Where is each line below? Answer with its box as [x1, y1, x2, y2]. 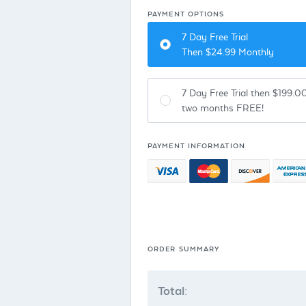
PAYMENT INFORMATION [148, 139, 245, 151]
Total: [158, 280, 188, 300]
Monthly [236, 44, 275, 59]
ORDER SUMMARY [148, 242, 220, 254]
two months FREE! [182, 100, 264, 115]
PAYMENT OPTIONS [148, 8, 225, 19]
